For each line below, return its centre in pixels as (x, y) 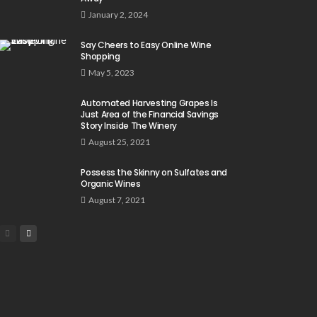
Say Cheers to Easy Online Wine (146, 45)
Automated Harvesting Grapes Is (149, 103)
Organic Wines (111, 183)
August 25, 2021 (120, 142)
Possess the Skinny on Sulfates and (154, 172)
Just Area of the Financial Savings (150, 114)
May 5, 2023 (112, 72)
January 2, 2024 (119, 14)
